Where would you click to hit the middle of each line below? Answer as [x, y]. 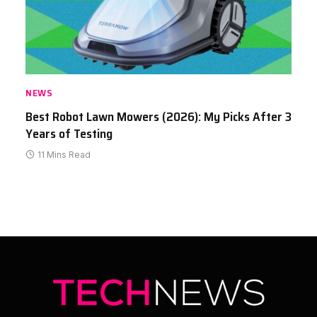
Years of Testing [69, 133]
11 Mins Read [64, 154]
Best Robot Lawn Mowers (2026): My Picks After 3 [158, 116]
